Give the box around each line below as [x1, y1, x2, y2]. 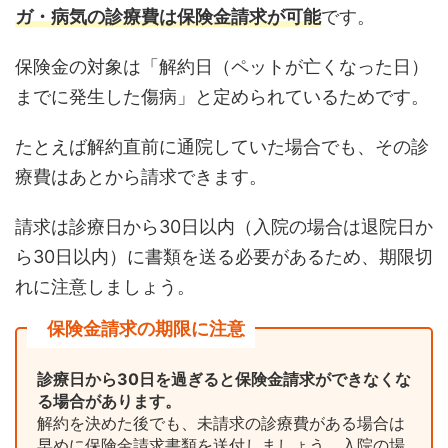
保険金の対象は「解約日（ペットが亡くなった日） [15, 55, 429, 77]
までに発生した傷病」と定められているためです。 [15, 85, 429, 107]
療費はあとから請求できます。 [15, 165, 267, 187]
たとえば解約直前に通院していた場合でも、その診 [15, 135, 429, 157]
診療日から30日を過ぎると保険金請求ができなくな [37, 368, 411, 389]
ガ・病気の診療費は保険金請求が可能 [15, 5, 321, 27]
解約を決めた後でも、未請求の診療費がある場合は [37, 412, 405, 433]
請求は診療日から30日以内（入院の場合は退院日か [15, 215, 433, 237]
